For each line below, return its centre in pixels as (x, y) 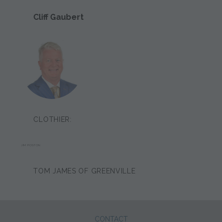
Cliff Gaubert (59, 17)
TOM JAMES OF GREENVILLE (84, 171)
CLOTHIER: (53, 119)
